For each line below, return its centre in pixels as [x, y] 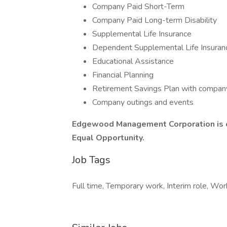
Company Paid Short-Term [138, 7]
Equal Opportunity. [108, 138]
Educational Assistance [133, 61]
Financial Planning [123, 75]
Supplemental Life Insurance [142, 34]
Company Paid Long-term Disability [155, 20]
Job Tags [91, 160]
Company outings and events [143, 102]
